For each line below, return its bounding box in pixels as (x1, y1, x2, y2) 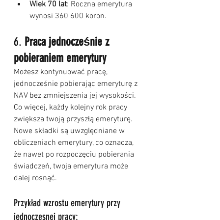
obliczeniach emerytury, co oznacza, (14, 138, 136, 148)
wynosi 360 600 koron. (29, 11, 107, 22)
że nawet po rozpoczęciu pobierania (14, 150, 136, 160)
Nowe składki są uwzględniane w (14, 126, 127, 137)
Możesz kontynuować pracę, (14, 67, 110, 78)
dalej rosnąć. (14, 173, 57, 184)
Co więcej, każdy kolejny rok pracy (14, 103, 129, 113)
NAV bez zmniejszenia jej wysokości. (14, 91, 138, 101)
